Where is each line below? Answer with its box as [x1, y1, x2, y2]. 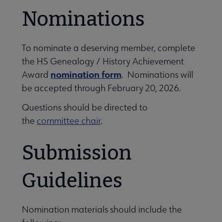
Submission [22, 141, 132, 165]
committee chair [37, 114, 101, 126]
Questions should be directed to [22, 101, 148, 113]
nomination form [51, 68, 121, 80]
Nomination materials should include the [22, 203, 182, 215]
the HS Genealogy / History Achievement [22, 55, 184, 67]
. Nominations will [121, 68, 193, 80]
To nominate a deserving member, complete [22, 42, 195, 54]
